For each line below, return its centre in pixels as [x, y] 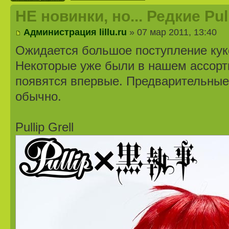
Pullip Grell [44, 128]
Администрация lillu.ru [75, 32]
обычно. [38, 97]
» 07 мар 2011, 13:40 [172, 32]
